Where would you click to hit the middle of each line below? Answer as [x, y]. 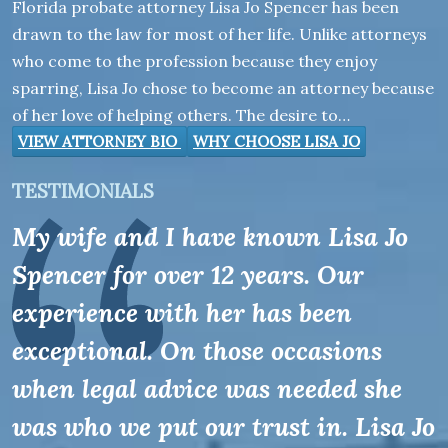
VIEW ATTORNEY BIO [99, 141]
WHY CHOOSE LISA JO [276, 141]
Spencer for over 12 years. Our [188, 274]
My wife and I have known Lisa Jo [210, 236]
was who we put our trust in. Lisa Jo [223, 426]
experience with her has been [182, 312]
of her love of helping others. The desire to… [181, 115]
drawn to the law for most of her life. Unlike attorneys [219, 34]
